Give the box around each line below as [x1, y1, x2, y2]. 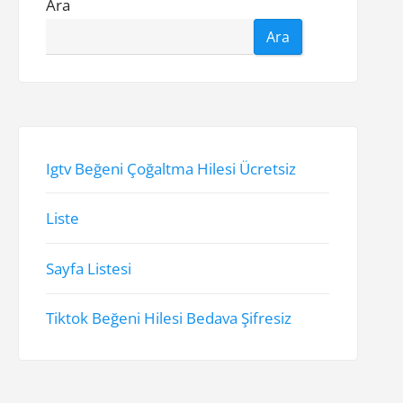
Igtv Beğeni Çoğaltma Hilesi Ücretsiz [46, 157, 297, 179]
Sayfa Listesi [46, 258, 132, 280]
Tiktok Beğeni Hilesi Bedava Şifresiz [46, 308, 292, 329]
